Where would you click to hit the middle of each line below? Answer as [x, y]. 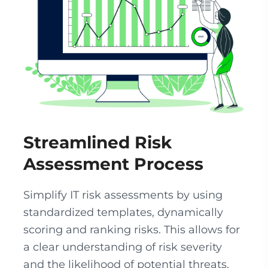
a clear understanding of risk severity [123, 247]
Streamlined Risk [98, 142]
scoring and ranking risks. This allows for [132, 230]
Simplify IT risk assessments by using [123, 195]
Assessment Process [113, 164]
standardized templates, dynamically [123, 212]
